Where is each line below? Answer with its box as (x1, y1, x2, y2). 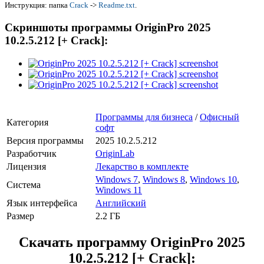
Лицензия (6, 161, 46, 171)
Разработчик (6, 148, 57, 159)
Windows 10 (190, 174, 237, 184)
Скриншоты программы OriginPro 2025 (5, 21, 211, 34)
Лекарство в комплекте (95, 161, 189, 171)
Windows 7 (95, 174, 138, 184)
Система (6, 179, 41, 190)
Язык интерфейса (6, 197, 77, 208)
